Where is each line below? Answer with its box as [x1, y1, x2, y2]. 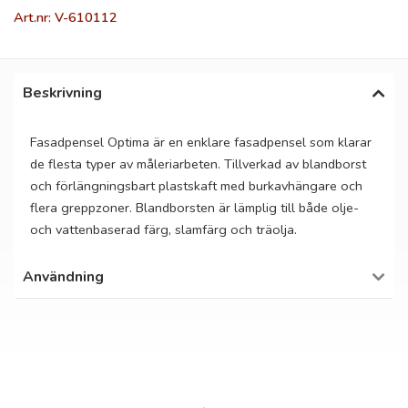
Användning [23, 267, 104, 287]
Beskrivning [23, 83, 102, 103]
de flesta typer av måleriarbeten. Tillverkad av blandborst [30, 155, 366, 173]
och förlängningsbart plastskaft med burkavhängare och [30, 177, 362, 195]
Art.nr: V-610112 [14, 8, 117, 26]
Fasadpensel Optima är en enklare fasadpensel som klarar [30, 133, 372, 151]
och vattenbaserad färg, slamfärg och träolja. [30, 220, 297, 239]
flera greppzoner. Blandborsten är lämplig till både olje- [30, 199, 359, 217]
